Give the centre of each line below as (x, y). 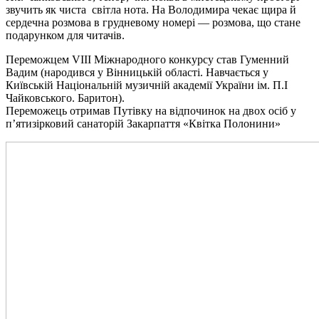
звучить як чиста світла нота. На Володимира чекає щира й (151, 9)
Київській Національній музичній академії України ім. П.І (147, 85)
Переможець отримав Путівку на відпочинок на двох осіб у (151, 110)
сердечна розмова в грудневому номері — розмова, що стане (153, 22)
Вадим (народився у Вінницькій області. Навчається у (137, 72)
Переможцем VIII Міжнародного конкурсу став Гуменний (147, 59)
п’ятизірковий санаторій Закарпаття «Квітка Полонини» (143, 123)
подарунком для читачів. (65, 35)
